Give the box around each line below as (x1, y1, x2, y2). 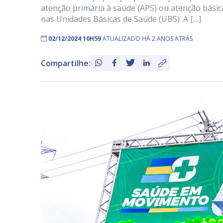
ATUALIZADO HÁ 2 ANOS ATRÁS (103, 34, 193, 43)
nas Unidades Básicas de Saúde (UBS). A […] (41, 13, 201, 24)
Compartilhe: (41, 58, 91, 69)
